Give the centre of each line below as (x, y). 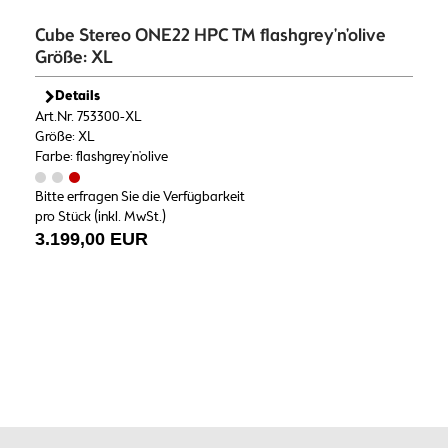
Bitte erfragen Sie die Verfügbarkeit (140, 196)
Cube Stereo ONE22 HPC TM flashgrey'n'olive (210, 35)
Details (77, 96)
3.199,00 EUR (91, 238)
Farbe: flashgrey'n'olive (101, 156)
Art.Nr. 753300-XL (88, 116)
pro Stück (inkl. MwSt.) (100, 216)
